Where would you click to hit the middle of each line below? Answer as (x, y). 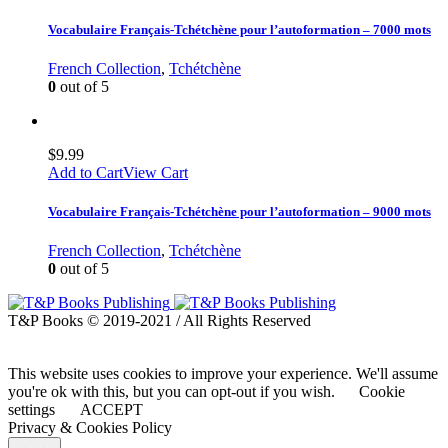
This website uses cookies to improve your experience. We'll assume (223, 374)
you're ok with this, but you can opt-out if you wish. (173, 392)
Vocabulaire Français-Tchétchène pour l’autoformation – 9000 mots (239, 212)
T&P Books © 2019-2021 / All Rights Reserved (159, 321)
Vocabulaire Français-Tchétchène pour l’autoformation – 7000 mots (239, 29)
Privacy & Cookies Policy (90, 428)
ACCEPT (111, 410)
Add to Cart (85, 172)
